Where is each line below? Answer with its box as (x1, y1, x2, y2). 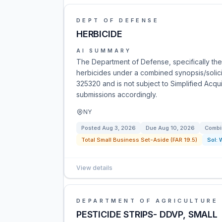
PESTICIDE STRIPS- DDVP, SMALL (76, 209, 218, 220)
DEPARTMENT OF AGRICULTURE (76, 197, 219, 204)
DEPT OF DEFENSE (76, 17, 159, 24)
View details (76, 164, 112, 171)
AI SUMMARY (76, 48, 131, 54)
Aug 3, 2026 (102, 124, 136, 131)
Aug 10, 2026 (158, 124, 195, 131)
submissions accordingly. (76, 90, 157, 99)
